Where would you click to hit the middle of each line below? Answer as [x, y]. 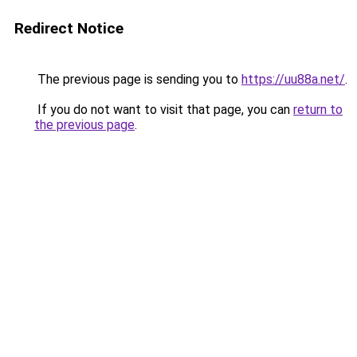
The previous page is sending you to [138, 79]
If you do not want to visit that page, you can [164, 110]
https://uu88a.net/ [293, 79]
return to [318, 110]
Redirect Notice [69, 28]
